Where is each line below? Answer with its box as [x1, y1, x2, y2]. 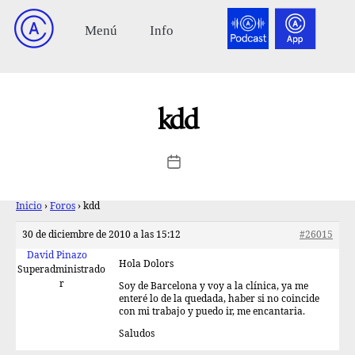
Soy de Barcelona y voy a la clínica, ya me [119, 281, 308, 292]
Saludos [119, 328, 155, 340]
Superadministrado [17, 264, 105, 276]
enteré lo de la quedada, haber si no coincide [119, 293, 319, 305]
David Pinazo [26, 250, 87, 261]
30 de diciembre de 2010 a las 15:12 [22, 229, 181, 241]
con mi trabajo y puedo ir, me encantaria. [119, 306, 305, 318]
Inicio [16, 200, 42, 212]
